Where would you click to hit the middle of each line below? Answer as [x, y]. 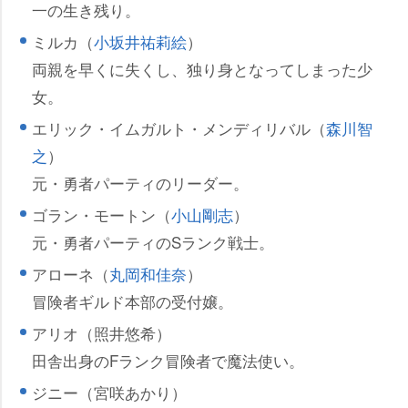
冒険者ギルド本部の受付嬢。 [133, 301]
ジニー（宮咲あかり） [109, 393]
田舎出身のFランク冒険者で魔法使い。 [168, 361]
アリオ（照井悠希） [102, 333]
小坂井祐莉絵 [140, 42]
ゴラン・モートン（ [102, 215]
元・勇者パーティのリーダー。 [140, 183]
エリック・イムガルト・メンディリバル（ [179, 128]
